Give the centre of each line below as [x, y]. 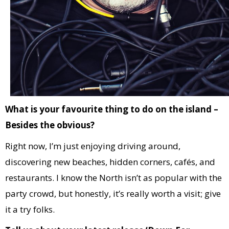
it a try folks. [30, 209]
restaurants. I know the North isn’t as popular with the [113, 178]
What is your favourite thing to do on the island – [112, 109]
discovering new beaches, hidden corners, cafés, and [110, 162]
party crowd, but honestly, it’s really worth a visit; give [113, 193]
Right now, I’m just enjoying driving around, [93, 146]
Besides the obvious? [50, 125]
